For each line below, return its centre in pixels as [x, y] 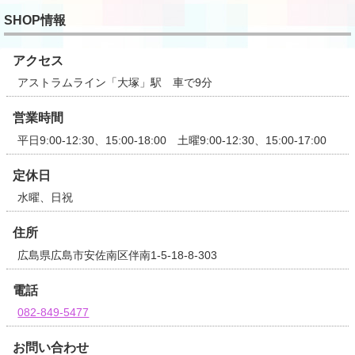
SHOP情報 [35, 21]
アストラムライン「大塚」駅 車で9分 [115, 83]
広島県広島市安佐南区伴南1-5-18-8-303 [118, 255]
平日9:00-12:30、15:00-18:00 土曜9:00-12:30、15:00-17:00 [172, 140]
